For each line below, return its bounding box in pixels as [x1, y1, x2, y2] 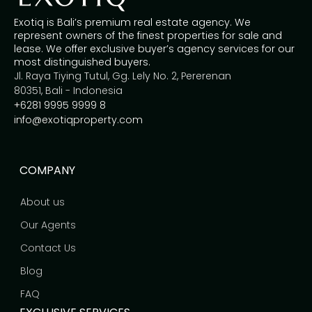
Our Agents [19, 218, 76, 232]
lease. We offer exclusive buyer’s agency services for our [13, 41, 295, 56]
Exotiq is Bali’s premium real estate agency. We [13, 15, 251, 29]
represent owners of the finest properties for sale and [13, 28, 282, 42]
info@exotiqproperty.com [13, 112, 143, 127]
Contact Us [19, 241, 76, 255]
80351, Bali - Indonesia [13, 83, 123, 97]
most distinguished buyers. [13, 54, 150, 69]
